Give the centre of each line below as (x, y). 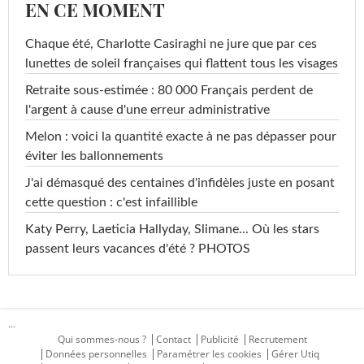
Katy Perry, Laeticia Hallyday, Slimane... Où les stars (172, 230)
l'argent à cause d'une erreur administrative (147, 110)
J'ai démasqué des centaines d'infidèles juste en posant (180, 183)
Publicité (219, 340)
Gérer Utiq (295, 354)
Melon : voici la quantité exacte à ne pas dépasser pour (181, 137)
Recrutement (277, 340)
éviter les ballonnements (94, 156)
